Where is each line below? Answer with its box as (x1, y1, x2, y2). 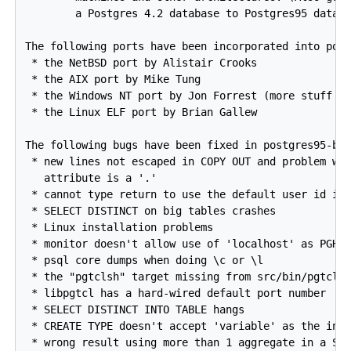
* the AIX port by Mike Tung (25, 73, 201, 86)
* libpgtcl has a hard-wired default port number (25, 287, 327, 300)
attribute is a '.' (25, 172, 157, 185)
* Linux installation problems (25, 221, 214, 234)
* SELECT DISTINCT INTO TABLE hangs (25, 303, 245, 317)
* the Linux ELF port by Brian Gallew (25, 106, 258, 119)
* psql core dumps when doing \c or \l (25, 254, 264, 267)
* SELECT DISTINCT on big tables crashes (25, 204, 277, 218)
